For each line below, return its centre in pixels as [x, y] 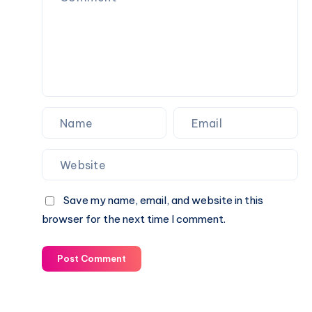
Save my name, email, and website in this [163, 201]
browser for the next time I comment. [134, 219]
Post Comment [92, 259]
